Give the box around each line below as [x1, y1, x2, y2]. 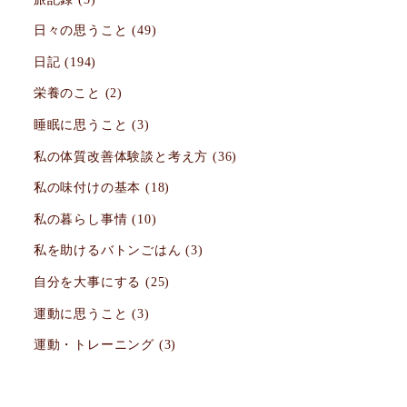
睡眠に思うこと [33, 116, 128, 132]
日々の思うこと [33, 23, 128, 38]
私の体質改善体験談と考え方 [33, 148, 209, 164]
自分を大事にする [33, 273, 142, 289]
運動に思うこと [33, 305, 128, 321]
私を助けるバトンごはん [33, 243, 182, 258]
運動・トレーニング [33, 337, 154, 352]
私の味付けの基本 [33, 180, 142, 195]
